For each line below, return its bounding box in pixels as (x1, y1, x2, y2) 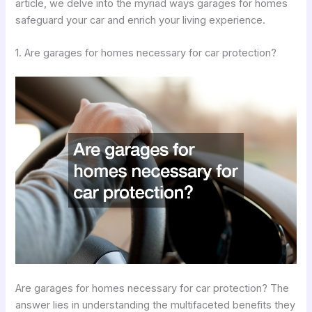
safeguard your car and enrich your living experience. (15, 13, 266, 26)
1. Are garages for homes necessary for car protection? (15, 47, 277, 59)
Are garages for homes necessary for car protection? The (15, 282, 290, 295)
